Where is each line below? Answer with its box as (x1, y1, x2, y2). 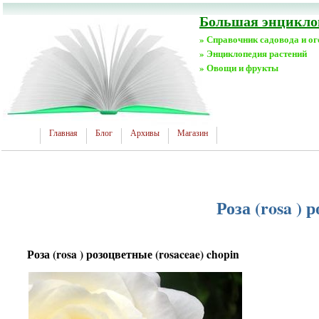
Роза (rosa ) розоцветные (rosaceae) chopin (26, 246, 239, 262)
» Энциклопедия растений (199, 46, 307, 60)
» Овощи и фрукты (199, 61, 278, 74)
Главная (49, 128, 78, 138)
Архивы (130, 128, 159, 138)
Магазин (177, 128, 208, 138)
